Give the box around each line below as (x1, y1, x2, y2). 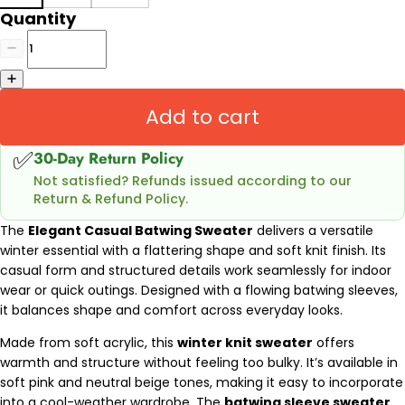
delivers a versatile (253, 221, 373, 240)
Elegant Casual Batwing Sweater (28, 221, 253, 240)
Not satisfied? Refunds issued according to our (33, 171, 353, 190)
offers (313, 334, 354, 353)
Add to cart (146, 102, 259, 131)
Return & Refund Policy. (33, 189, 189, 208)
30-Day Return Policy (33, 147, 184, 170)
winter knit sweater (177, 334, 313, 353)
